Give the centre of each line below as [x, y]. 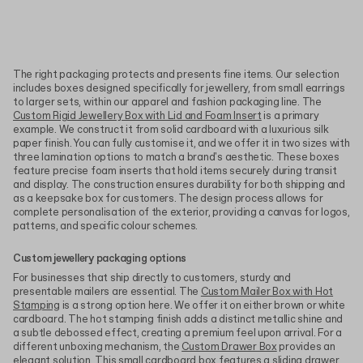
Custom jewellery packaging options [100, 258]
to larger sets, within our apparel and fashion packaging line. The [167, 102]
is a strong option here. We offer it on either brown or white [202, 305]
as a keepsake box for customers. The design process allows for [168, 199]
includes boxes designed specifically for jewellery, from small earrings [179, 88]
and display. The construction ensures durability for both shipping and [179, 185]
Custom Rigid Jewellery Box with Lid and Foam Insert [137, 116]
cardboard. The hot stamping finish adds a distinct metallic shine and [178, 319]
